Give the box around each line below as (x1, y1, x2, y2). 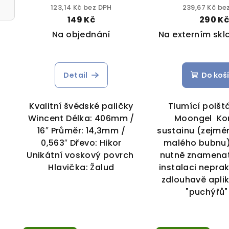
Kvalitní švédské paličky (29, 100, 133, 112)
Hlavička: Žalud (48, 161, 114, 173)
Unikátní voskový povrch (27, 149, 136, 161)
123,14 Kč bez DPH (51, 2, 112, 12)
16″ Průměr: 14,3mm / (37, 124, 125, 136)
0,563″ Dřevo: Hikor (41, 136, 122, 149)
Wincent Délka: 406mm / (28, 112, 134, 124)
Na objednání (52, 28, 110, 40)
